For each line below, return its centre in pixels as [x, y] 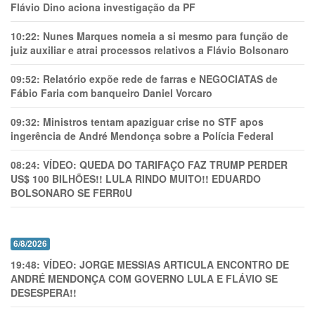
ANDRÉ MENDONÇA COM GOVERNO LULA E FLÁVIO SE [144, 278]
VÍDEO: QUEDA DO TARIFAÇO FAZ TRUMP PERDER [165, 165]
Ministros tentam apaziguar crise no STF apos [153, 122]
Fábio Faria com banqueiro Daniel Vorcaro [111, 93]
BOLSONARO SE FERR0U [71, 193]
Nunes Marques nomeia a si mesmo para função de [166, 36]
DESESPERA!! [44, 292]
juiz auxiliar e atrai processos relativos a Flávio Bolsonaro [150, 50]
